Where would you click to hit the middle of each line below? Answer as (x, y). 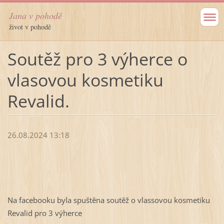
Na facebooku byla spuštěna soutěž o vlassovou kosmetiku (108, 200)
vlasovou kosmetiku (85, 80)
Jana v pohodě (35, 15)
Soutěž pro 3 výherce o (97, 59)
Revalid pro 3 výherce (44, 213)
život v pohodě (30, 27)
